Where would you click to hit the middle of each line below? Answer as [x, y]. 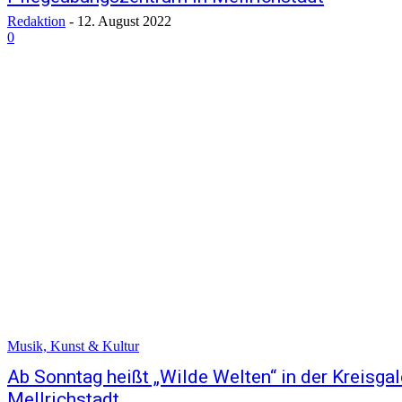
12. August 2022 [124, 22]
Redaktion [36, 22]
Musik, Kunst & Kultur [73, 346]
